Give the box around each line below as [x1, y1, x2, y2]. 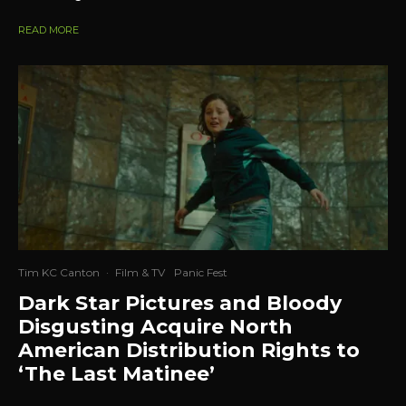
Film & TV [115, 265, 165, 279]
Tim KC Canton [18, 265, 100, 279]
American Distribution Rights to [18, 337, 360, 362]
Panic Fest [174, 265, 227, 279]
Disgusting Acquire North [18, 314, 293, 339]
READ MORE [18, 23, 79, 36]
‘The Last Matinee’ [18, 361, 215, 386]
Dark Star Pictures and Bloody [18, 290, 342, 315]
